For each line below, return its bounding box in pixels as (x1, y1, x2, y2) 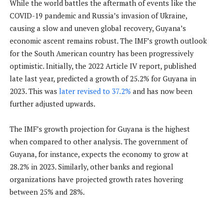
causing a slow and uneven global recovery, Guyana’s (10, 23, 186, 33)
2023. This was (10, 86, 59, 96)
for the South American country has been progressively (10, 48, 194, 59)
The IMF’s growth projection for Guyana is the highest (10, 124, 190, 134)
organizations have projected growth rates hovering (10, 174, 183, 185)
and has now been (131, 86, 192, 96)
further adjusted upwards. (10, 99, 95, 109)
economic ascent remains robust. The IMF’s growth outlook (10, 36, 207, 46)
